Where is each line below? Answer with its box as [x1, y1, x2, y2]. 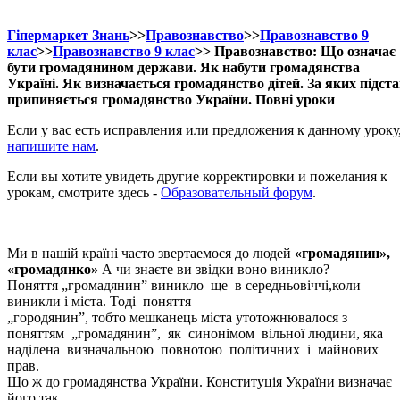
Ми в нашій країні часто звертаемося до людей [7, 246, 295, 261]
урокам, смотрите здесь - [7, 185, 161, 200]
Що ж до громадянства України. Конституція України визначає [7, 374, 392, 389]
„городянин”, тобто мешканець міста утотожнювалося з [7, 310, 347, 325]
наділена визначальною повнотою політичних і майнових [7, 342, 382, 357]
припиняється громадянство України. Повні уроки [7, 92, 335, 107]
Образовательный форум [161, 185, 312, 200]
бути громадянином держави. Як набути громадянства [7, 60, 360, 75]
